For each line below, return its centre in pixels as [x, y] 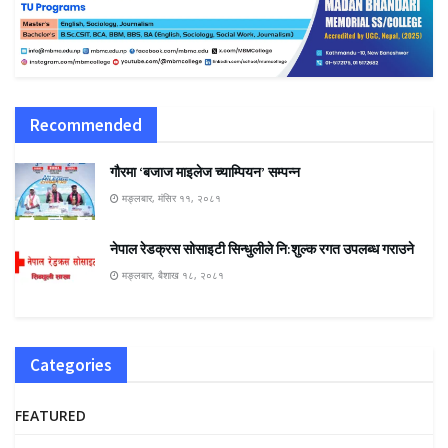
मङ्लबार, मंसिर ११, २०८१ [170, 197]
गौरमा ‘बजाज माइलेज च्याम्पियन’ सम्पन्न [205, 171]
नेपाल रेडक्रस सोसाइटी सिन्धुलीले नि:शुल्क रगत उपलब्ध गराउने [262, 249]
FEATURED [50, 416]
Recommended [86, 124]
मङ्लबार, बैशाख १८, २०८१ [171, 275]
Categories [71, 365]
